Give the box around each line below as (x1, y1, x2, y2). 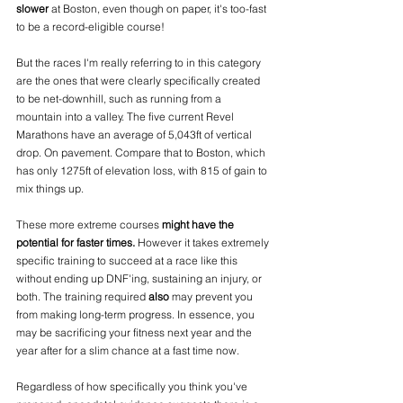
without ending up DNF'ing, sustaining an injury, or (16, 272, 264, 286)
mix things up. (16, 182, 86, 196)
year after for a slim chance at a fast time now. (16, 344, 242, 358)
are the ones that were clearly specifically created (16, 74, 263, 88)
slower (16, 2, 49, 16)
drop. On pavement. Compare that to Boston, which (16, 146, 268, 160)
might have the (162, 218, 237, 232)
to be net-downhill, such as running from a (16, 92, 224, 106)
